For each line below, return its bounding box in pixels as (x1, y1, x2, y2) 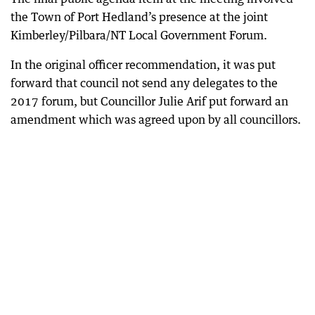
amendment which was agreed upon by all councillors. (11, 112, 301, 127)
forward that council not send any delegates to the (11, 76, 278, 90)
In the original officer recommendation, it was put (11, 58, 276, 72)
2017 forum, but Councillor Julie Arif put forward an (11, 94, 288, 108)
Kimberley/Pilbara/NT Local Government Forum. (11, 28, 267, 42)
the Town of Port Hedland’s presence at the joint (11, 10, 268, 24)
